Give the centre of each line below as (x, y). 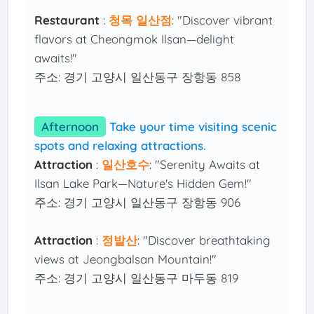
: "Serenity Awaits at (205, 165)
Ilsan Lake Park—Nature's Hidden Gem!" (143, 184)
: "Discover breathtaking (204, 240)
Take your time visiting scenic (193, 127)
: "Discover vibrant (223, 20)
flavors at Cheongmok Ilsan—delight (135, 39)
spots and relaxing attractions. (121, 146)
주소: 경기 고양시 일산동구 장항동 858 (138, 77)
